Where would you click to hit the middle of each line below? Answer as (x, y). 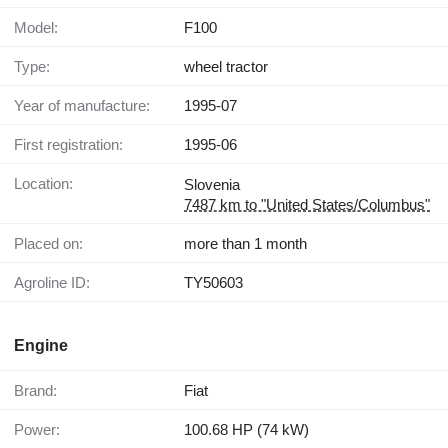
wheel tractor (226, 66)
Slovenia (212, 184)
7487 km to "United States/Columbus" (307, 204)
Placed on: (53, 243)
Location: (47, 183)
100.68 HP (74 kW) (246, 429)
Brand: (40, 390)
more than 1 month (245, 243)
